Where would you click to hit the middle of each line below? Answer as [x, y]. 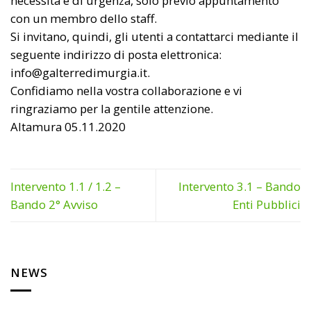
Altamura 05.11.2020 [68, 126]
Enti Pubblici [267, 204]
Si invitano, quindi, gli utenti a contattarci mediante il [154, 36]
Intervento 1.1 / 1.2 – [66, 186]
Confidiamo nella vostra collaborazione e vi [126, 90]
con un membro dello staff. [84, 18]
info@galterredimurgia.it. [80, 72]
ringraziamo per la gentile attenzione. [112, 108]
